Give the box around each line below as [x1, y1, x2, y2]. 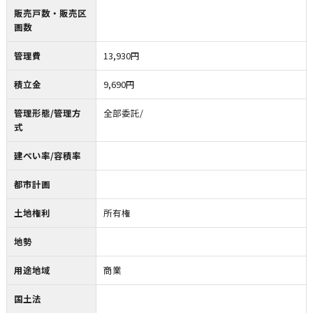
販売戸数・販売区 [13, 6, 87, 20]
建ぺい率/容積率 [13, 148, 81, 162]
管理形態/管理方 [13, 105, 81, 119]
